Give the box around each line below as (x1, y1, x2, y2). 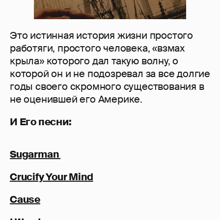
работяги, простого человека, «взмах (10, 41, 185, 55)
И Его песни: (10, 115, 72, 128)
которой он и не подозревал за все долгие (10, 67, 210, 80)
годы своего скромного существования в (10, 80, 204, 93)
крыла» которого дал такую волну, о (10, 54, 179, 67)
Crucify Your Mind (10, 170, 93, 183)
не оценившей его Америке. (10, 92, 143, 106)
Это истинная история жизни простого (10, 28, 193, 42)
